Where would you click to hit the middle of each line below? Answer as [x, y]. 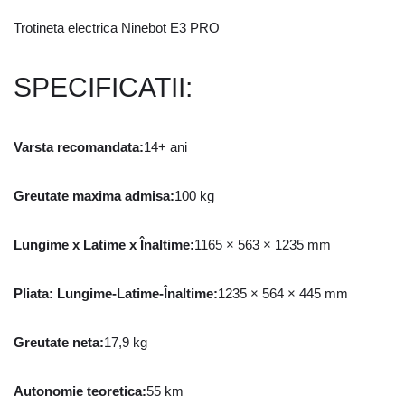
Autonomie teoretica [78, 391]
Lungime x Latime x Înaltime [102, 245]
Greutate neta [57, 342]
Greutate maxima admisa [92, 196]
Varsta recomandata [76, 147]
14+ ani [165, 147]
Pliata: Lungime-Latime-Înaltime [113, 293]
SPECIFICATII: [103, 87]
